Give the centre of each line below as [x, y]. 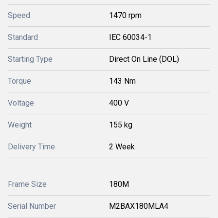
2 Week [122, 147]
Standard [23, 37]
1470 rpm [125, 15]
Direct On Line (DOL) [144, 59]
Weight [20, 125]
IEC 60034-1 [130, 37]
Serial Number [32, 206]
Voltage [21, 103]
